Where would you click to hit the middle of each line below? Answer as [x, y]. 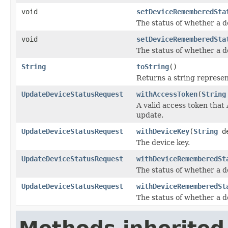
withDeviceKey [163, 131]
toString [153, 66]
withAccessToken [167, 94]
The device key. [163, 142]
